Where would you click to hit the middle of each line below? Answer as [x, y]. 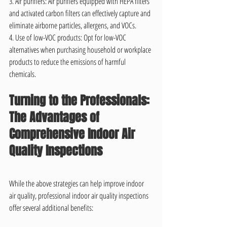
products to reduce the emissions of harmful [68, 62]
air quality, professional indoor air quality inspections [80, 196]
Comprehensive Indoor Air [73, 134]
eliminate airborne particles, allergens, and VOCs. [73, 25]
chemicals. [23, 74]
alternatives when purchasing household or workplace [81, 50]
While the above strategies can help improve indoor [77, 183]
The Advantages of [56, 117]
